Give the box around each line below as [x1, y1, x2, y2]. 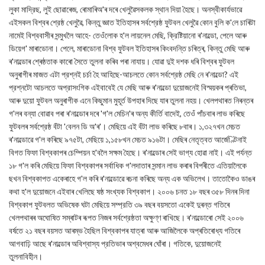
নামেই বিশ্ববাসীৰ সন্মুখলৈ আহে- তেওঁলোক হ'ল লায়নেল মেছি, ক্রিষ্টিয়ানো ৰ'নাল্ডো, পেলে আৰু [9, 30, 247, 40]
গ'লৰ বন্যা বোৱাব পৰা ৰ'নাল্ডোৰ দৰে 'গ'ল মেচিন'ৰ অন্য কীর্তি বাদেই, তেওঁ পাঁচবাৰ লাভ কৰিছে [9, 108, 245, 118]
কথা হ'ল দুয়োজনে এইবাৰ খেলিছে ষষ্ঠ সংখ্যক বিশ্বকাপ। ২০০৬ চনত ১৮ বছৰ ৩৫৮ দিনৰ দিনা [9, 186, 250, 196]
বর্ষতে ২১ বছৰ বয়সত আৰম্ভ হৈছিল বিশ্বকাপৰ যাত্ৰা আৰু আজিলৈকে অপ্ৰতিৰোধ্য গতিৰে [9, 225, 240, 235]
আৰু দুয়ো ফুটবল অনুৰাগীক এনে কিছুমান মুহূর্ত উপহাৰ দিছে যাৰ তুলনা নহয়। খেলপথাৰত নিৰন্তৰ [9, 95, 253, 105]
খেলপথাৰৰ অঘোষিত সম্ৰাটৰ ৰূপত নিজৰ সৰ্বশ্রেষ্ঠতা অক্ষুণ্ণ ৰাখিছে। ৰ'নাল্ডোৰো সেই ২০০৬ [9, 212, 244, 222]
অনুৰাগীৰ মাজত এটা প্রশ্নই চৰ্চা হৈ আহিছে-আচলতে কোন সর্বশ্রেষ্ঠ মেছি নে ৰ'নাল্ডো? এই [9, 69, 238, 79]
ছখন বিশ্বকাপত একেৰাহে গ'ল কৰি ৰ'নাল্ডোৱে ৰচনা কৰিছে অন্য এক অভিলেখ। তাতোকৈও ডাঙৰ [9, 173, 255, 183]
